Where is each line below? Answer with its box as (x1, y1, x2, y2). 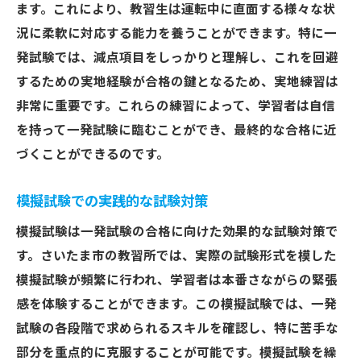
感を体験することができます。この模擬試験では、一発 (16, 297, 337, 312)
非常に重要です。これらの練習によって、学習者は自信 (16, 99, 335, 114)
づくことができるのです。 (16, 147, 169, 162)
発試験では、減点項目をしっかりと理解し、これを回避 (16, 51, 338, 65)
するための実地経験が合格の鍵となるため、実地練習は (16, 75, 338, 89)
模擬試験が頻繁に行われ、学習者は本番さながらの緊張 (16, 273, 338, 288)
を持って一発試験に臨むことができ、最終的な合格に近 (16, 123, 337, 138)
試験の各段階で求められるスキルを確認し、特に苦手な (16, 322, 338, 336)
